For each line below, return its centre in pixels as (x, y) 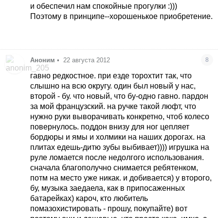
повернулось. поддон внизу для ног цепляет (110, 127)
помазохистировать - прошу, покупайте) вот (109, 208)
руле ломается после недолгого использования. (117, 157)
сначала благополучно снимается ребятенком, (114, 167)
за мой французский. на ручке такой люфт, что (113, 106)
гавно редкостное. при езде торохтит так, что (111, 75)
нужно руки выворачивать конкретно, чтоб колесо (120, 116)
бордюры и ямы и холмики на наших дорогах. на (118, 137)
